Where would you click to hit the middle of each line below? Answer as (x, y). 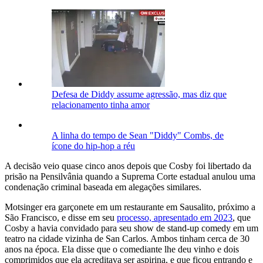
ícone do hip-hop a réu (93, 146)
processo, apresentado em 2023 (175, 217)
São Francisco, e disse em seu (61, 217)
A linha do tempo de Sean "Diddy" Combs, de (138, 135)
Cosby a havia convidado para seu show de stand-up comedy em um (131, 228)
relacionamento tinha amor (101, 104)
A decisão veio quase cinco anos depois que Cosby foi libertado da (128, 166)
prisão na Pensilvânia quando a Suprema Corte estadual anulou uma (130, 176)
